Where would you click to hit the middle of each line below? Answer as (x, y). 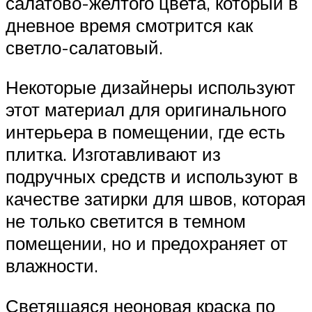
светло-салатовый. (84, 47)
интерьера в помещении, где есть (146, 132)
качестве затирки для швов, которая (156, 199)
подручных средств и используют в (152, 177)
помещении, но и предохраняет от (147, 243)
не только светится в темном (126, 221)
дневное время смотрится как (129, 25)
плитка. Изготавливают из (113, 154)
